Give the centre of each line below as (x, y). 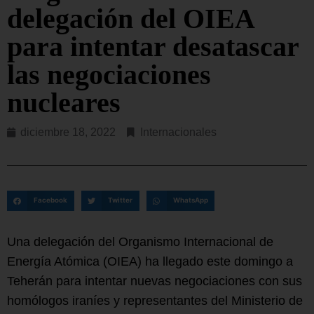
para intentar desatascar (153, 46)
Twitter (120, 200)
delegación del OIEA (130, 18)
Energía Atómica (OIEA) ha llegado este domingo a (150, 262)
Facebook (51, 200)
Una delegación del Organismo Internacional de (140, 242)
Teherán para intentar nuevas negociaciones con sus (155, 281)
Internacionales (178, 132)
